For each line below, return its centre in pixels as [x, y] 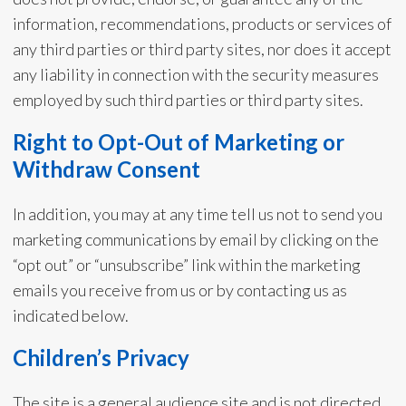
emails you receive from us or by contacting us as [179, 290]
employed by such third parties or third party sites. [188, 100]
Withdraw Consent [106, 169]
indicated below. [70, 315]
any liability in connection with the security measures [195, 74]
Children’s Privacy [101, 358]
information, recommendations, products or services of [202, 24]
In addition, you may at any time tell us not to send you [197, 214]
